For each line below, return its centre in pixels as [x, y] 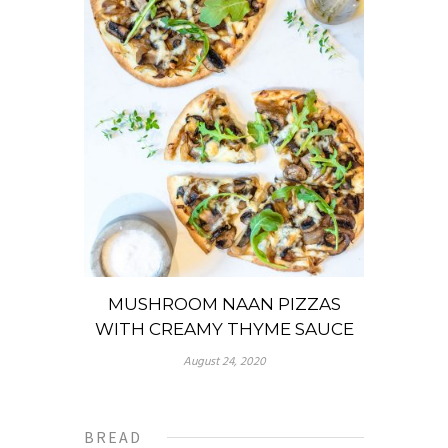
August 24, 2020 [224, 362]
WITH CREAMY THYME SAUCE [224, 329]
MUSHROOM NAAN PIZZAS [224, 304]
